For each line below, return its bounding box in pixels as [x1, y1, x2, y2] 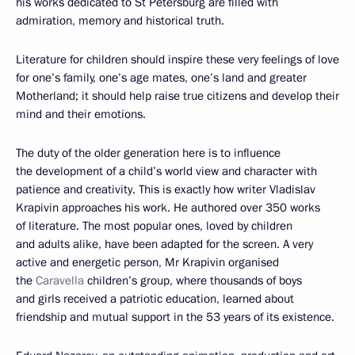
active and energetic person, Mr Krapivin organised [16, 254, 279, 270]
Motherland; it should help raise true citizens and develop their [16, 88, 339, 104]
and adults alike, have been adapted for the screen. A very [16, 236, 313, 252]
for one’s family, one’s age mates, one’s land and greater [16, 70, 307, 86]
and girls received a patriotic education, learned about [16, 291, 294, 307]
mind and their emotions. [16, 106, 146, 122]
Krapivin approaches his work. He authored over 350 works [16, 200, 320, 216]
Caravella [36, 273, 84, 288]
